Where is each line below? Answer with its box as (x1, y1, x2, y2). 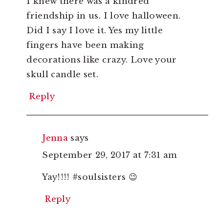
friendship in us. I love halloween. (26, 11, 181, 22)
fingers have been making (26, 40, 144, 51)
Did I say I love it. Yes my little (26, 25, 163, 36)
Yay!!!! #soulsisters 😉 (42, 172, 137, 183)
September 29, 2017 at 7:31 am (42, 150, 177, 161)
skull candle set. (26, 69, 99, 80)
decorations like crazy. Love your (26, 55, 177, 66)
